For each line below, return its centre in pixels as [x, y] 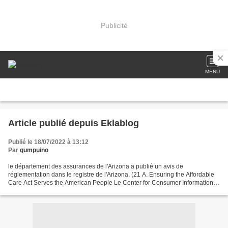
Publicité [114, 25]
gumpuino [34, 150]
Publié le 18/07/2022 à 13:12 [48, 142]
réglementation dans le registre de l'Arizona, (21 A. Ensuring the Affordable [111, 175]
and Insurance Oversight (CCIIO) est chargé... [71, 191]
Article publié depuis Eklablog [120, 123]
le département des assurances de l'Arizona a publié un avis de [96, 166]
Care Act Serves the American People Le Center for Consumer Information [111, 183]
